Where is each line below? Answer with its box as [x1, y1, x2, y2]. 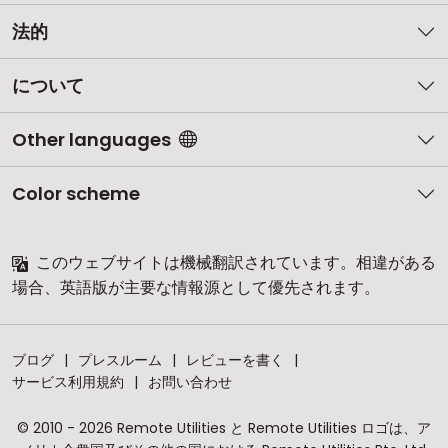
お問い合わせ [148, 372, 232, 392]
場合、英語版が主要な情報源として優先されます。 [12, 276, 380, 299]
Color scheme [12, 181, 140, 206]
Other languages [12, 127, 171, 152]
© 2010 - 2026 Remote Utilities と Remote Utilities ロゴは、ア [17, 418, 431, 438]
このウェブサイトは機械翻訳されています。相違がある [32, 251, 436, 274]
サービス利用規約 [12, 372, 124, 392]
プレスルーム [78, 350, 162, 370]
